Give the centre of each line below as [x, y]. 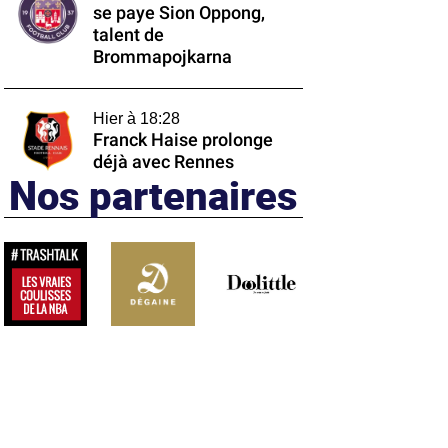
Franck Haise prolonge [182, 140]
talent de [128, 35]
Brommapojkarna [162, 57]
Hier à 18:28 [136, 118]
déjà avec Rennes [163, 162]
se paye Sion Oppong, [178, 13]
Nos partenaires [153, 194]
